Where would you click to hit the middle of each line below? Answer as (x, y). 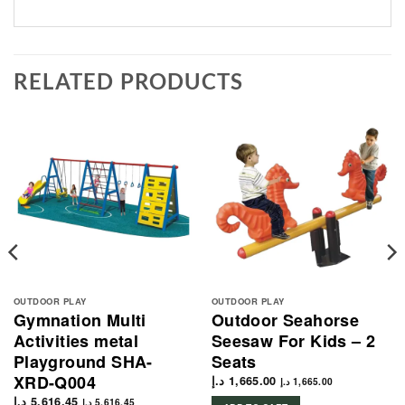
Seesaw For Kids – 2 (293, 340)
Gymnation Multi (80, 320)
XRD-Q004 (54, 382)
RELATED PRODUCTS (129, 80)
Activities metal (76, 340)
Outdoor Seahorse (285, 320)
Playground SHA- (83, 361)
